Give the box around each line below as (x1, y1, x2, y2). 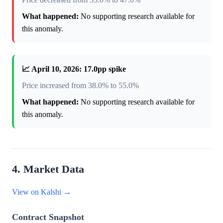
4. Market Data (12, 163, 84, 175)
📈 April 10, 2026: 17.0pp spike (22, 64, 126, 73)
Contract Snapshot (12, 212, 84, 222)
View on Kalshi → (12, 187, 71, 196)
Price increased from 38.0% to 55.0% (22, 81, 139, 90)
